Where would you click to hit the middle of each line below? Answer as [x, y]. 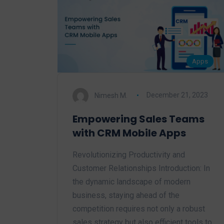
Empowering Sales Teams [138, 119]
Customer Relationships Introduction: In [141, 168]
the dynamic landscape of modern [131, 181]
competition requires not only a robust [139, 208]
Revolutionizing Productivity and [129, 154]
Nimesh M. [111, 95]
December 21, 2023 [177, 95]
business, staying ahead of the [126, 195]
